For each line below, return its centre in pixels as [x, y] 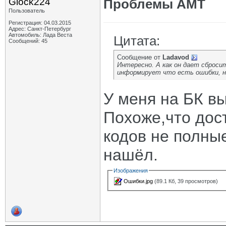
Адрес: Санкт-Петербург [40, 29]
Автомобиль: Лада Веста [40, 35]
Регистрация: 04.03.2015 [40, 23]
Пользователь [27, 11]
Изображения [131, 171]
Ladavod [176, 57]
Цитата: [137, 41]
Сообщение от [140, 57]
